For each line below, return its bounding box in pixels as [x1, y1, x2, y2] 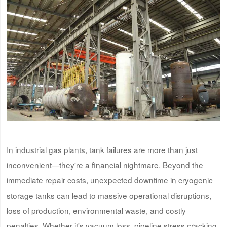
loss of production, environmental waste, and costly [6, 204, 186, 216]
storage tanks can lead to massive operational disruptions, [6, 189, 211, 201]
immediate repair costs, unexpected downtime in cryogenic [6, 174, 213, 185]
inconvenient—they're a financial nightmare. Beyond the [6, 159, 203, 170]
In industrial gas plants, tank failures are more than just [6, 143, 198, 155]
